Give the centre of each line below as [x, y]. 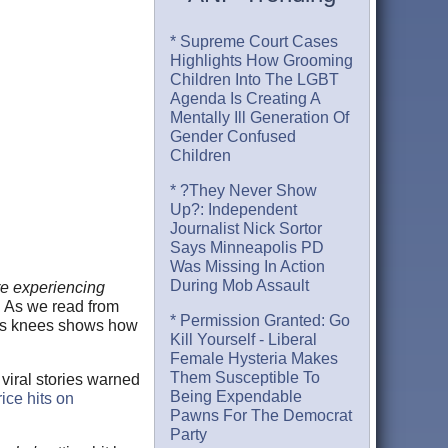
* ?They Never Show [244, 191]
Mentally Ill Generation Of [260, 118]
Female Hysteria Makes [254, 359]
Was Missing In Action [248, 267]
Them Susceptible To [245, 378]
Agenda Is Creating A [245, 99]
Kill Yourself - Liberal [244, 340]
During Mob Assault [240, 286]
